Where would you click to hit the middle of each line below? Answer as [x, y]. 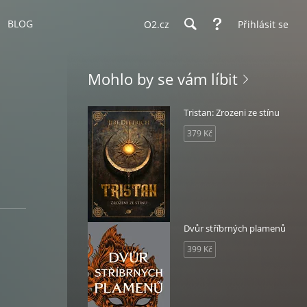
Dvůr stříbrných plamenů [235, 228]
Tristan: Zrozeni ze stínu [232, 112]
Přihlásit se [263, 24]
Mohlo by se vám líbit [163, 79]
